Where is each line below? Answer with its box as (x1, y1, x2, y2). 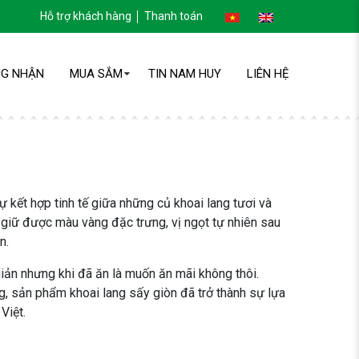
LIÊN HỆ (246, 67, 289, 82)
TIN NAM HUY (147, 67, 221, 82)
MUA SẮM (69, 67, 123, 82)
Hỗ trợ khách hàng (39, 10, 131, 22)
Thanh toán (143, 10, 203, 22)
